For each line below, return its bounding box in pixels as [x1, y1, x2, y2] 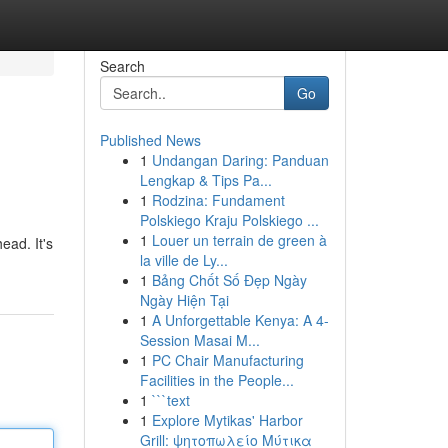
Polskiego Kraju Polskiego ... [139, 210, 319, 230]
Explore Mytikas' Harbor [151, 410, 303, 430]
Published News [99, 130, 201, 150]
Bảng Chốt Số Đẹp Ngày [151, 270, 307, 290]
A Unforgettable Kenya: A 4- [151, 310, 329, 330]
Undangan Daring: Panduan [151, 150, 329, 170]
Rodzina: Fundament [151, 190, 285, 210]
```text [151, 390, 190, 410]
